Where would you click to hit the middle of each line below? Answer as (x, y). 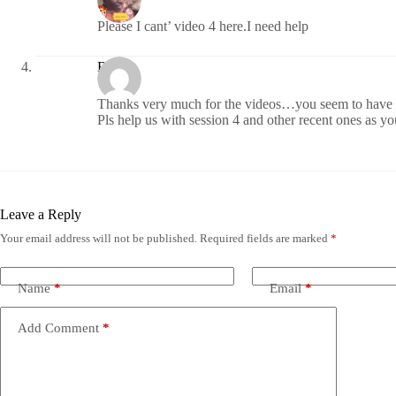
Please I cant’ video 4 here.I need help (203, 26)
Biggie (116, 67)
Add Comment (58, 328)
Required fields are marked (265, 238)
